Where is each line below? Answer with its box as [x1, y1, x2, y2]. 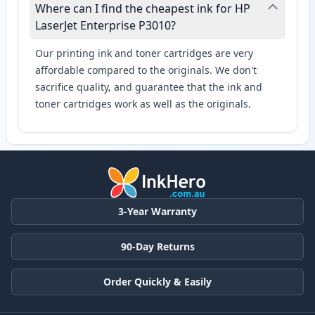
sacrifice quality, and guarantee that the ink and [35, 80, 262, 94]
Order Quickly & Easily [103, 274, 212, 288]
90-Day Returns [120, 239, 195, 253]
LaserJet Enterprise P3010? [35, 18, 176, 34]
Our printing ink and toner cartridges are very [35, 46, 253, 60]
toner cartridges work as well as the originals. [35, 97, 251, 111]
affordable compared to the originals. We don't [35, 63, 257, 77]
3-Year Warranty [118, 204, 197, 218]
